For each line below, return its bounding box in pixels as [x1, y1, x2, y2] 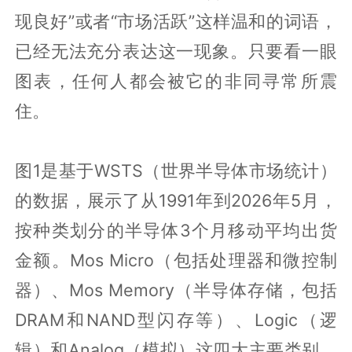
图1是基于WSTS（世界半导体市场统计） [15, 159, 337, 181]
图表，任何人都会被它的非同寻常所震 [15, 70, 337, 91]
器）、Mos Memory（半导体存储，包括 [15, 279, 337, 300]
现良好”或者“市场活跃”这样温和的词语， [15, 10, 337, 31]
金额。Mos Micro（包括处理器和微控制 [15, 249, 337, 270]
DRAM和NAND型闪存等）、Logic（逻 [15, 309, 337, 330]
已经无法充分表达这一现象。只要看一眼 [15, 40, 337, 61]
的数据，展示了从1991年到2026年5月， [15, 189, 337, 211]
